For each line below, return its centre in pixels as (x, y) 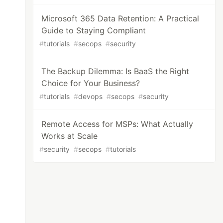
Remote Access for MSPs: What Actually (117, 124)
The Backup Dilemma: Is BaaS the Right (115, 71)
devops (91, 96)
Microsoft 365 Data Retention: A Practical (120, 18)
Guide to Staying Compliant (94, 30)
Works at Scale (70, 136)
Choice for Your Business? (91, 83)
